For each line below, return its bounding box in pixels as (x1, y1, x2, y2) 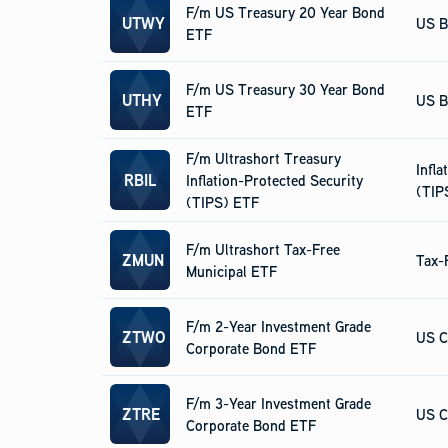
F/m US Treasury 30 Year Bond (186, 79, 385, 99)
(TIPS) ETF (186, 192, 259, 212)
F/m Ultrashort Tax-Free (186, 239, 340, 259)
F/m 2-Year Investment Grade (186, 316, 371, 336)
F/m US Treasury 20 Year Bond (186, 2, 385, 22)
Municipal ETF (186, 261, 277, 281)
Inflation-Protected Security (186, 170, 363, 190)
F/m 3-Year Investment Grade (186, 393, 371, 413)
